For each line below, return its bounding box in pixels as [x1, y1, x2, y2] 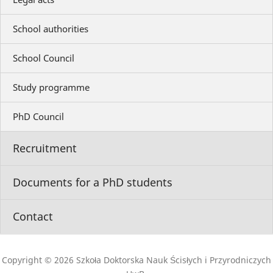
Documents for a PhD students [13, 175, 172, 190]
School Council [13, 52, 74, 65]
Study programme [13, 81, 90, 94]
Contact [13, 209, 53, 224]
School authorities [13, 23, 88, 35]
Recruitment [13, 141, 77, 156]
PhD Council [13, 110, 64, 123]
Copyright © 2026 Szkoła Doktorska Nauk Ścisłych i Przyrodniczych [2, 254, 271, 266]
